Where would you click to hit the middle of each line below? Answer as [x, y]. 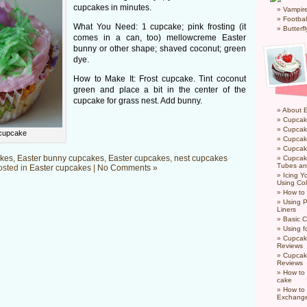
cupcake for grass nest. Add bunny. [138, 101]
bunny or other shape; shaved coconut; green [160, 49]
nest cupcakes [201, 158]
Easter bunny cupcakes [61, 158]
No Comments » [127, 168]
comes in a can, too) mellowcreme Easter [160, 38]
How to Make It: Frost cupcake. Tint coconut [160, 79]
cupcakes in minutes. [112, 8]
